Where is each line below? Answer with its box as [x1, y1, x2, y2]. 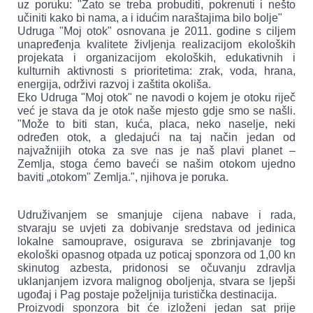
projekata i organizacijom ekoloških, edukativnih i [17, 51, 296, 64]
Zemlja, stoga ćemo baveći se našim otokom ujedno [17, 157, 296, 170]
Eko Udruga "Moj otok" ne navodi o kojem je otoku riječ [17, 91, 296, 103]
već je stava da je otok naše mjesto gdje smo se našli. [17, 104, 296, 117]
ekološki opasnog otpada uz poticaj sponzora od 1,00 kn [17, 248, 296, 261]
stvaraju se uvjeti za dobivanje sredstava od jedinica [17, 221, 296, 234]
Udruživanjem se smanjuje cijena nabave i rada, [17, 208, 296, 221]
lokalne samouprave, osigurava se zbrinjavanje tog [17, 235, 296, 247]
